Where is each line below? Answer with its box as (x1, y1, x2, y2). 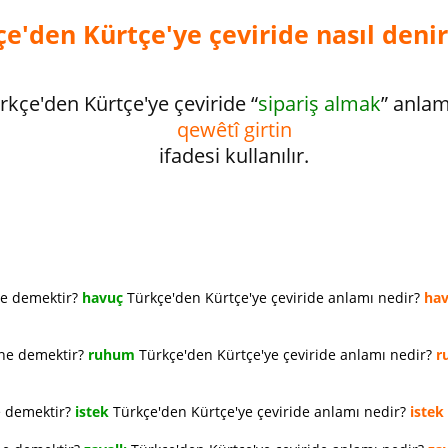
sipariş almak (258, 90, 381, 117)
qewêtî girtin (176, 116, 292, 143)
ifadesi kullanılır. (159, 142, 309, 169)
